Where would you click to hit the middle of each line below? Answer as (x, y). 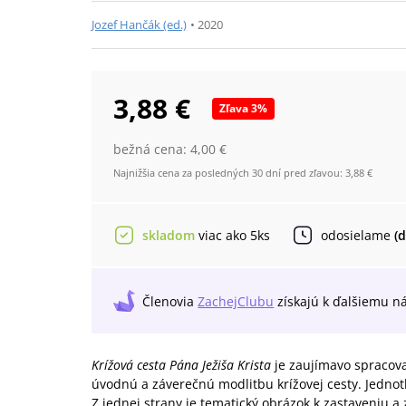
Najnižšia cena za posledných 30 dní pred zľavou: (228, 173)
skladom (169, 235)
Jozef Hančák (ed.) (140, 24)
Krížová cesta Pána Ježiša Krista (184, 365)
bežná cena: (152, 149)
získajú (299, 301)
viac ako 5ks (235, 235)
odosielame (358, 235)
